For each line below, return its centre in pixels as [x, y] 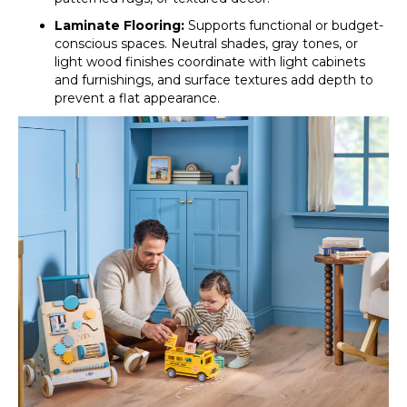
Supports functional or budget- [284, 25]
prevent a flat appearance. [137, 98]
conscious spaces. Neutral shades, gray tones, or [206, 44]
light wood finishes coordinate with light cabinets [210, 62]
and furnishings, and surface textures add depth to [214, 80]
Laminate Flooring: [119, 25]
